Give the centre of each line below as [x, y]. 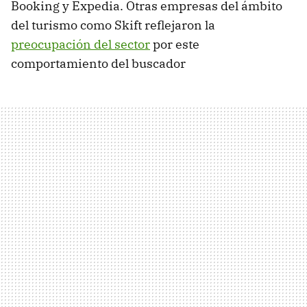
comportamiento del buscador [98, 64]
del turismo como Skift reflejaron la [113, 25]
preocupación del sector [81, 45]
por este [175, 45]
